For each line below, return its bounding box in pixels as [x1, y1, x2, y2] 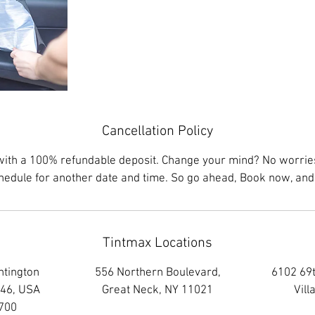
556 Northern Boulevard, [94, 266, 221, 280]
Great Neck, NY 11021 [102, 283, 213, 297]
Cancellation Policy [102, 123, 213, 140]
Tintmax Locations [103, 235, 212, 252]
